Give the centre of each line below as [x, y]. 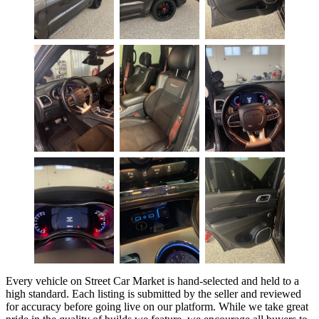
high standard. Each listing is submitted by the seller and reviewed [153, 293]
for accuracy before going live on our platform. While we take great [157, 306]
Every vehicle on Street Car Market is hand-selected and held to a [152, 281]
